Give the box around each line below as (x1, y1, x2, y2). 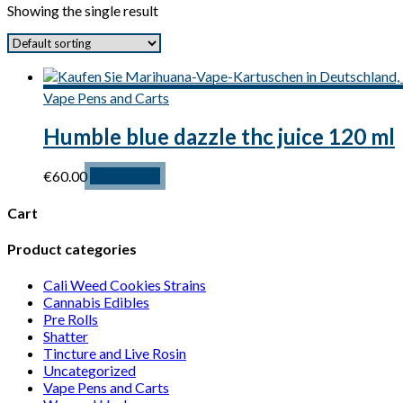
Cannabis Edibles (43, 293, 149, 311)
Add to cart (90, 167, 160, 185)
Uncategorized (43, 362, 136, 380)
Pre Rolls (43, 310, 98, 328)
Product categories (7, 239, 137, 257)
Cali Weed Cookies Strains (43, 276, 206, 294)
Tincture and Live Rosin (43, 345, 186, 363)
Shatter (43, 327, 88, 345)
